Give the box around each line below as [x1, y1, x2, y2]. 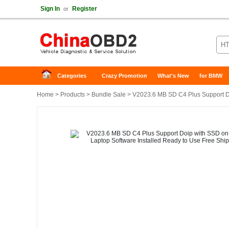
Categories [57, 73, 86, 79]
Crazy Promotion [102, 73, 147, 79]
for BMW [199, 73, 222, 79]
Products [60, 91, 85, 98]
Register [72, 5, 97, 12]
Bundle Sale [91, 91, 126, 98]
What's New [157, 73, 189, 79]
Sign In [40, 5, 60, 12]
